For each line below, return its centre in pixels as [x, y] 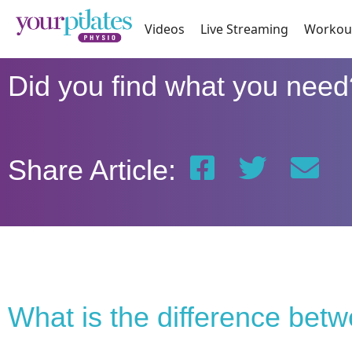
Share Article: [92, 170]
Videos [165, 29]
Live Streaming [245, 29]
